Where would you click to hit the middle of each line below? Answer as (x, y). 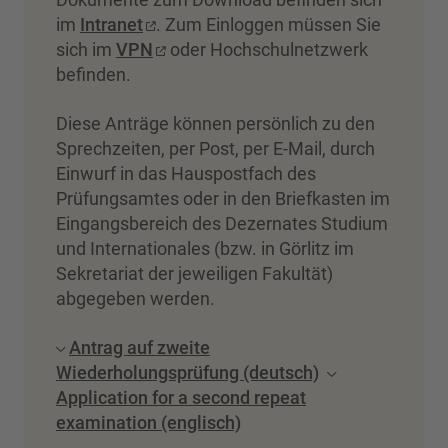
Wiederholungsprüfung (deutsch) (187, 372)
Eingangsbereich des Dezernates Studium (222, 223)
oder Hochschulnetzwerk (267, 49)
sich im (86, 49)
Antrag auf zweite (139, 347)
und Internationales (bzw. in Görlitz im (205, 248)
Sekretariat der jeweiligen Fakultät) (194, 273)
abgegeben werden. (135, 298)
